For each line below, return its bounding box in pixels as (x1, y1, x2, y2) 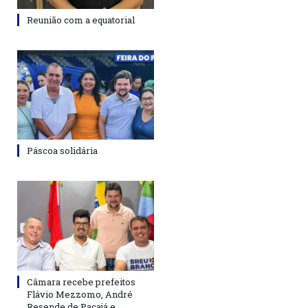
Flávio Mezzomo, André (27, 287, 133, 300)
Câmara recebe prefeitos (27, 275, 135, 288)
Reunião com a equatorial (27, 14, 135, 27)
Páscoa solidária (27, 144, 98, 157)
